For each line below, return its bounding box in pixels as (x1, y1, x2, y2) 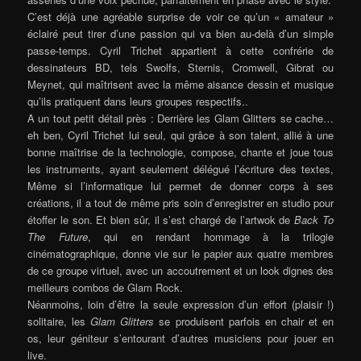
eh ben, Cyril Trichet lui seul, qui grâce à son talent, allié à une (27, 127, 334, 143)
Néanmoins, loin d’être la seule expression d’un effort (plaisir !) (27, 296, 334, 312)
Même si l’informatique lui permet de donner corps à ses (27, 177, 334, 193)
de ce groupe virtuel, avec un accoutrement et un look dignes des (27, 262, 334, 278)
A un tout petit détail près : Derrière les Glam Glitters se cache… (27, 110, 334, 126)
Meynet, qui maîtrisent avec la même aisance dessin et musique (27, 76, 334, 92)
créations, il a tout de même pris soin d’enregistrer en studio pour (27, 194, 334, 210)
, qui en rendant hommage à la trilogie (87, 228, 334, 244)
